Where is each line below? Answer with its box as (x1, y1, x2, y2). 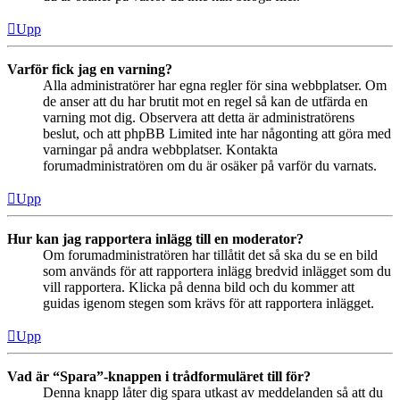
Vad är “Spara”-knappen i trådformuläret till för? (7, 368, 311, 384)
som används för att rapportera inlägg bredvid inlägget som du (43, 262, 391, 279)
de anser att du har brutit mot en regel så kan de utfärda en (43, 93, 368, 109)
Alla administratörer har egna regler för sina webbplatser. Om (43, 77, 387, 93)
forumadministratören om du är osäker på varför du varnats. (43, 157, 377, 173)
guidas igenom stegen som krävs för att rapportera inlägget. (43, 295, 374, 311)
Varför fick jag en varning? (7, 61, 172, 77)
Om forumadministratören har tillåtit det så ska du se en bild (43, 246, 378, 262)
